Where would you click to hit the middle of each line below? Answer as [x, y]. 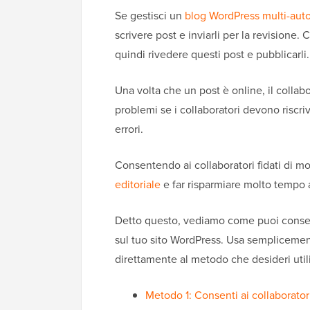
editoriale [138, 185]
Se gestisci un [150, 16]
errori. [129, 129]
